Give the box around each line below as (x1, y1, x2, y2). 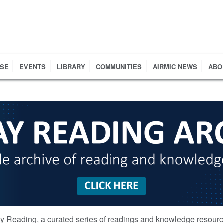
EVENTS (19, 62, 46, 71)
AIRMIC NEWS (152, 62, 197, 71)
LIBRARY (56, 62, 85, 71)
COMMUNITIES (96, 62, 142, 71)
